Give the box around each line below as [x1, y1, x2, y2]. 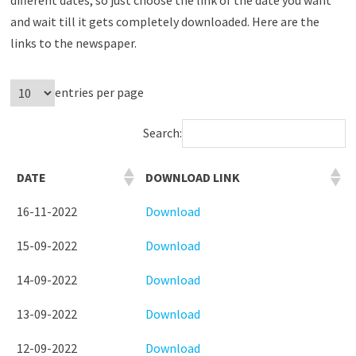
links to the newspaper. [10, 34, 137, 51]
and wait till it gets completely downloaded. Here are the [10, 13, 319, 29]
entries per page [54, 84, 144, 101]
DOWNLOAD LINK [145, 168, 240, 185]
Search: [143, 125, 183, 141]
